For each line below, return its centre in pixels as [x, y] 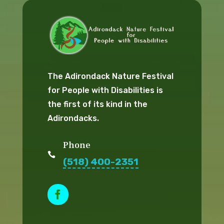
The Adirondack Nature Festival [110, 76]
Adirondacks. [73, 118]
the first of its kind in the [97, 104]
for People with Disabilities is [105, 90]
